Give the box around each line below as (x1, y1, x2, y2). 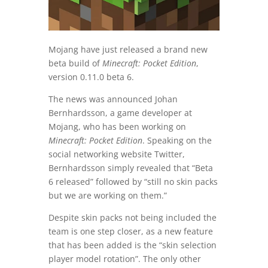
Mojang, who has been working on (48, 121, 186, 133)
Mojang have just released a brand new (48, 44, 208, 56)
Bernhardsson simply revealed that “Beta (48, 162, 213, 174)
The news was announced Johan (48, 93, 178, 105)
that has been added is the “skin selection (48, 239, 217, 251)
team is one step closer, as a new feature (48, 226, 213, 237)
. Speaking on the (142, 135, 212, 147)
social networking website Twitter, (48, 148, 185, 160)
